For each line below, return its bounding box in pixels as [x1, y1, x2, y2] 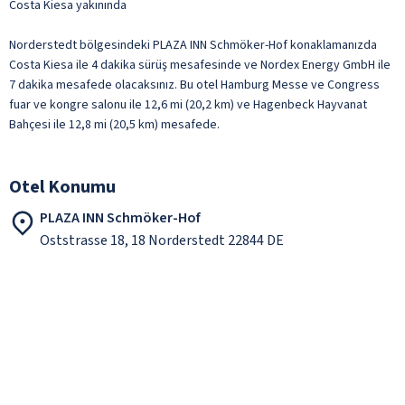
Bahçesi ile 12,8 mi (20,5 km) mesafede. [9, 115, 220, 134]
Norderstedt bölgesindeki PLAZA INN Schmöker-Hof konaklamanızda [9, 35, 377, 54]
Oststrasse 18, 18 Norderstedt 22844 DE [40, 230, 284, 250]
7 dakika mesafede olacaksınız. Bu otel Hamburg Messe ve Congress [9, 75, 380, 94]
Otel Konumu [9, 174, 116, 200]
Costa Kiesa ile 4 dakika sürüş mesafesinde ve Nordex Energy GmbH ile [9, 55, 391, 74]
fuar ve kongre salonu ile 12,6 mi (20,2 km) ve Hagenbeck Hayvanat [9, 95, 367, 114]
